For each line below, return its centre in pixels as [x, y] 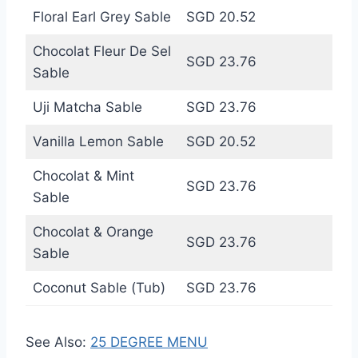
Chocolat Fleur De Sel [101, 51]
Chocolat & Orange [93, 231]
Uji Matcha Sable [87, 107]
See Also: [58, 342]
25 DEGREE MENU [149, 342]
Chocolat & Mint [83, 175]
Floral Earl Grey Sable [101, 16]
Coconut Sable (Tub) [99, 287]
